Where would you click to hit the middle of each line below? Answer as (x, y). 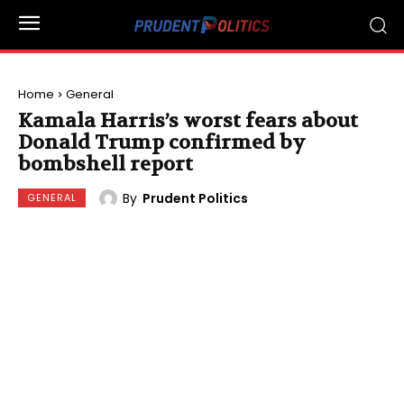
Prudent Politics (195, 198)
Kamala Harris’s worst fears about (188, 121)
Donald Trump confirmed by (162, 142)
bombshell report (106, 164)
